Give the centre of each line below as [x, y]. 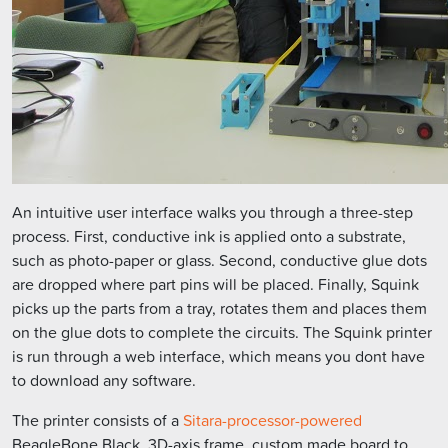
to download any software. [104, 380]
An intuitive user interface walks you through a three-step [212, 212]
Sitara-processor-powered [272, 420]
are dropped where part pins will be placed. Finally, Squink [215, 284]
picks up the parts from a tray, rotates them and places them [219, 308]
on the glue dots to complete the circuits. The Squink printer [222, 332]
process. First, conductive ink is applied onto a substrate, [209, 236]
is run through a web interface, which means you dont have [218, 356]
